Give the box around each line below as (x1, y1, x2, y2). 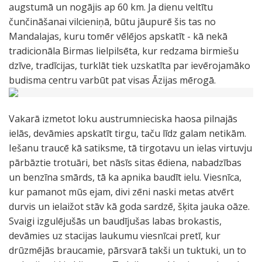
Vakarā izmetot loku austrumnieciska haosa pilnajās (9, 112, 237, 125)
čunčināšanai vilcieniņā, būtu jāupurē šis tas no (9, 15, 216, 28)
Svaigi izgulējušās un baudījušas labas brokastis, (9, 215, 222, 227)
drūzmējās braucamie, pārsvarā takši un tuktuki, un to (9, 244, 246, 257)
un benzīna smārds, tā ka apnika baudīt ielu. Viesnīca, (9, 171, 242, 184)
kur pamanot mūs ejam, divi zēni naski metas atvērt (9, 185, 234, 198)
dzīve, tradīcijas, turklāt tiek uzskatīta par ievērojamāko (9, 59, 250, 72)
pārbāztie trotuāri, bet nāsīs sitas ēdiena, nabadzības (9, 156, 242, 169)
